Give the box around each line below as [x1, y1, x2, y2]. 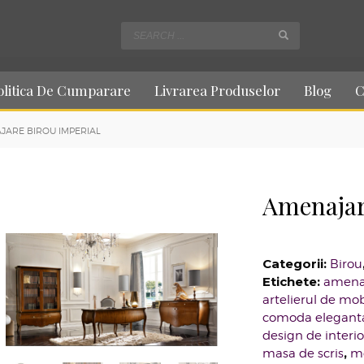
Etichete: [262, 274, 323, 289]
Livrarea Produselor [154, 81, 280, 99]
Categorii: [262, 256, 330, 271]
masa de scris [262, 346, 344, 361]
